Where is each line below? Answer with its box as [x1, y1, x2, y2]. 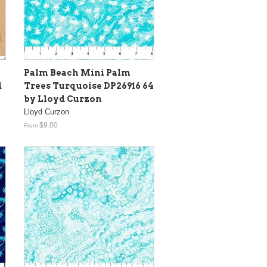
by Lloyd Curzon [24, 94, 102, 104]
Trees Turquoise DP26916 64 [24, 81, 154, 91]
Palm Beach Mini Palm [24, 68, 131, 77]
